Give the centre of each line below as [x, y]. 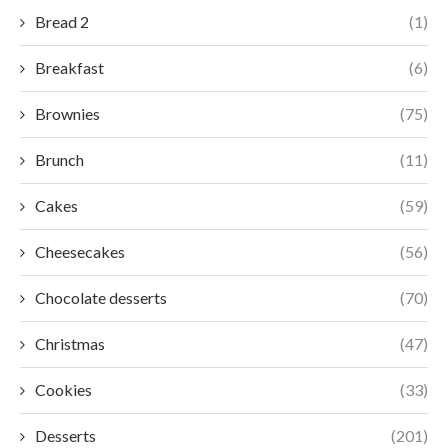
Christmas [70, 343]
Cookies [63, 389]
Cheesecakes [80, 251]
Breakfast [69, 67]
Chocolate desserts [101, 297]
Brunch [59, 159]
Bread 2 [62, 21]
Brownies [67, 113]
